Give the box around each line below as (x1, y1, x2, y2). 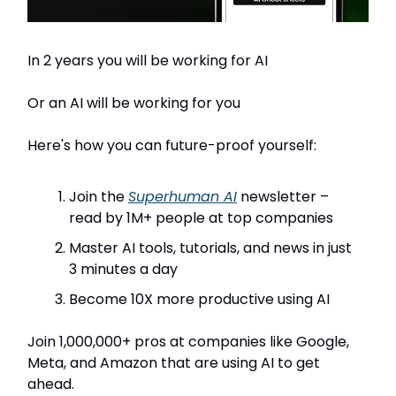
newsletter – (237, 186, 329, 207)
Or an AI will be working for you (27, 92, 240, 113)
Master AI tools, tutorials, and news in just (69, 237, 352, 258)
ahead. (27, 373, 74, 394)
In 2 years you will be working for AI (27, 49, 268, 71)
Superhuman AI (128, 186, 237, 207)
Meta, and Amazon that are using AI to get (27, 352, 320, 373)
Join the (69, 186, 128, 207)
